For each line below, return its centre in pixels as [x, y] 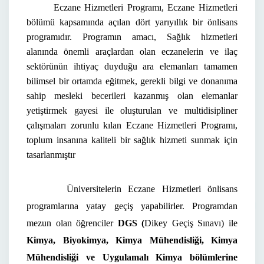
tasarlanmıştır [51, 155]
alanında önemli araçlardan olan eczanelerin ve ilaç [132, 52]
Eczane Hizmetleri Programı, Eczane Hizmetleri [146, 7]
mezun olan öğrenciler [72, 223]
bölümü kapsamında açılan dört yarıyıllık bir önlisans [132, 22]
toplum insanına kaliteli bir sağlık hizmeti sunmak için [132, 140]
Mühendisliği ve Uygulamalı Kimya [105, 257]
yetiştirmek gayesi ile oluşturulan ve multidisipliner [132, 110]
